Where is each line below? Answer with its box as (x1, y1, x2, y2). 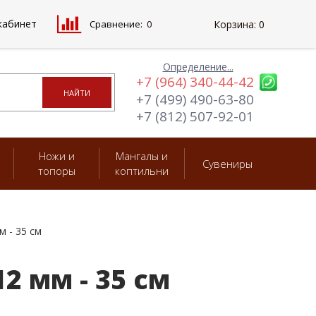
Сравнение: (90, 18, 142, 30)
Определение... (162, 60, 233, 73)
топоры (37, 164, 75, 178)
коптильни (115, 164, 169, 178)
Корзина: (214, 18, 256, 31)
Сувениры (202, 156, 253, 171)
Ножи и (38, 149, 75, 163)
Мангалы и (116, 149, 168, 163)
